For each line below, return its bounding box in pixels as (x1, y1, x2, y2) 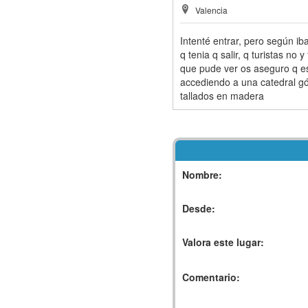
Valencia (195, 4, 228, 16)
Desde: (181, 201, 215, 216)
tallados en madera (179, 89, 264, 103)
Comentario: (181, 270, 240, 285)
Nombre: (181, 168, 222, 182)
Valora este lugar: (181, 235, 264, 250)
